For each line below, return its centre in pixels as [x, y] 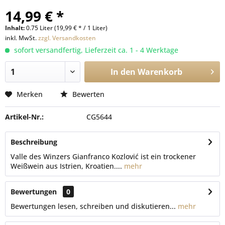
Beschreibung [34, 142]
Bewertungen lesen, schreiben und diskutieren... [93, 206]
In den [123, 72]
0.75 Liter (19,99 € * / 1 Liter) [67, 28]
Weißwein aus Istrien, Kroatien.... [66, 166]
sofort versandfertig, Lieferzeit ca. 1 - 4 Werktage [95, 50]
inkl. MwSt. [22, 38]
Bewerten [87, 94]
